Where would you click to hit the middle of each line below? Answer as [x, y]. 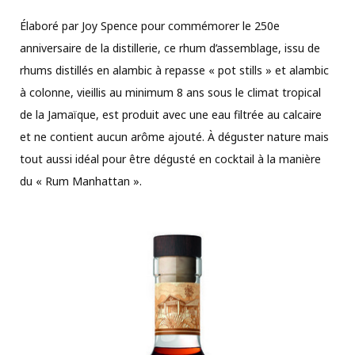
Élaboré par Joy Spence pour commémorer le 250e [150, 25]
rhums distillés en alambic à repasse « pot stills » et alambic [174, 70]
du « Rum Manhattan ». [81, 181]
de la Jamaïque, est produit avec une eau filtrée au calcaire [171, 114]
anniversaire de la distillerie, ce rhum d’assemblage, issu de [170, 48]
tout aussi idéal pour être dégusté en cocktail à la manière [170, 158]
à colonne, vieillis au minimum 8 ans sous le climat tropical [170, 92]
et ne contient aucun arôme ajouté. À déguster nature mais [174, 136]
